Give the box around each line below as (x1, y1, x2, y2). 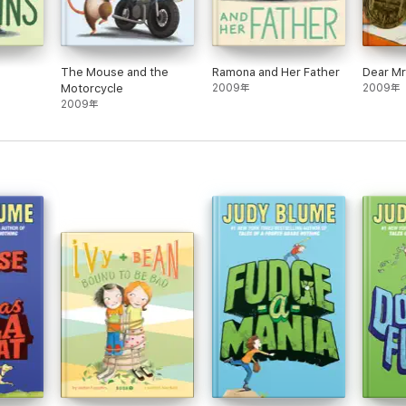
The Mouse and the (61, 65, 169, 79)
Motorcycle (61, 82, 124, 95)
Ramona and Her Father (211, 65, 340, 79)
